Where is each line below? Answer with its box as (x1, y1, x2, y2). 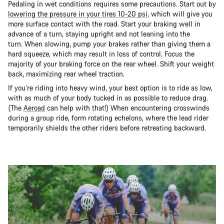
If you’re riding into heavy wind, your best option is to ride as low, (8, 83, 212, 93)
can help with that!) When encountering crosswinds (45, 103, 209, 113)
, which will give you (147, 9, 212, 19)
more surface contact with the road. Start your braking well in (8, 19, 200, 29)
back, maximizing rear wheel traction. (8, 69, 130, 79)
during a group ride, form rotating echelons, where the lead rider (8, 113, 208, 123)
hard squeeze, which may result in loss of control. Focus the (8, 49, 194, 59)
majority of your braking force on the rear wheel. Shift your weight (8, 59, 214, 69)
